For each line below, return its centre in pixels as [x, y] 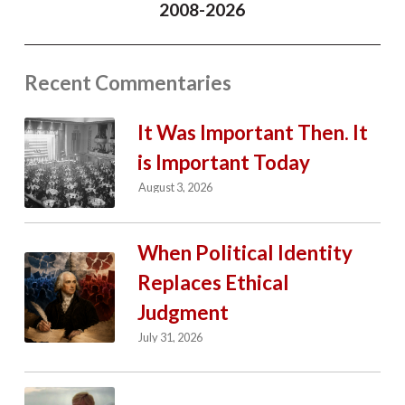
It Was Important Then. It [252, 132]
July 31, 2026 [171, 338]
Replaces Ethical [213, 282]
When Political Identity [245, 252]
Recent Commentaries [127, 83]
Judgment [183, 312]
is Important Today [223, 162]
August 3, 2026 [176, 188]
